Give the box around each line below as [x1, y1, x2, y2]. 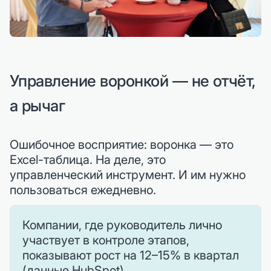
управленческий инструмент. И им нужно [10, 167, 246, 182]
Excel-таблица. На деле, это [10, 152, 166, 167]
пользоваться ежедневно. [10, 182, 156, 197]
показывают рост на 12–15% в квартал [22, 247, 239, 263]
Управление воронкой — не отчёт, [10, 71, 256, 90]
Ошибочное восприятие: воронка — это [10, 137, 233, 152]
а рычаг [10, 96, 65, 115]
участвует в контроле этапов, [22, 232, 189, 247]
